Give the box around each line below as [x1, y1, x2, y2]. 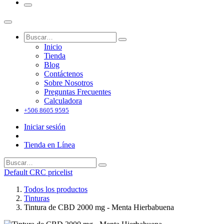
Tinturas [24, 193, 49, 202]
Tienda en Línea [24, 140, 75, 149]
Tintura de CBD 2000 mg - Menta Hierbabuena [24, 202, 174, 211]
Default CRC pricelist [4, 167, 72, 176]
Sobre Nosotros [44, 78, 93, 87]
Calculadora [44, 96, 82, 105]
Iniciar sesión [24, 122, 65, 131]
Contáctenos [44, 69, 83, 78]
